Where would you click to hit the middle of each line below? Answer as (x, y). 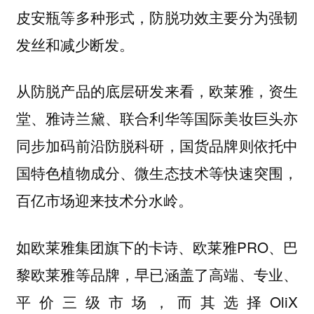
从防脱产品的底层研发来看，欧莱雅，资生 (157, 91)
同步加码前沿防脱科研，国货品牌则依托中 (157, 145)
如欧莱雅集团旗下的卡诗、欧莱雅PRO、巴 (157, 246)
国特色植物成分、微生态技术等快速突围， (157, 173)
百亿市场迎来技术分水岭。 (104, 200)
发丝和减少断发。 (75, 44)
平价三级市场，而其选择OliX (157, 301)
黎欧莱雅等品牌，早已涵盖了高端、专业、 (157, 274)
